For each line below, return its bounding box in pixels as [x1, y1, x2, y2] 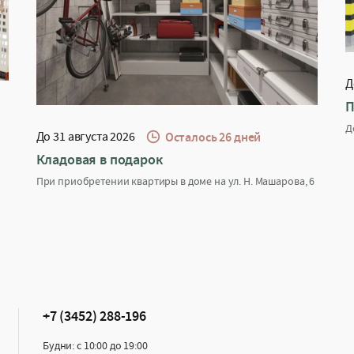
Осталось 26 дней [164, 128, 262, 145]
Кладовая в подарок [36, 151, 163, 170]
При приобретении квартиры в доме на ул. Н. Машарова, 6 [36, 174, 315, 189]
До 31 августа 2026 [36, 128, 135, 145]
